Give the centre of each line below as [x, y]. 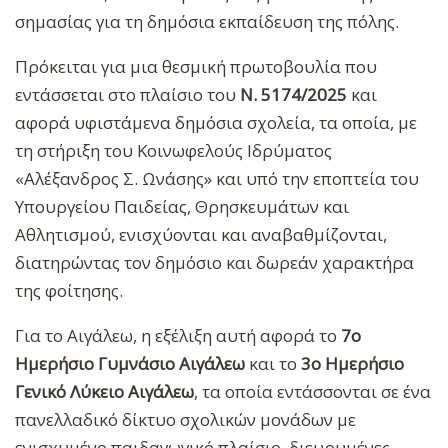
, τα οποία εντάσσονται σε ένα [312, 391]
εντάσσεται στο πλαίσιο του [127, 94]
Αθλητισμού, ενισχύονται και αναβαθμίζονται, [201, 234]
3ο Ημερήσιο [352, 363]
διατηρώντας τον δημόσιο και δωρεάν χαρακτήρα [214, 262]
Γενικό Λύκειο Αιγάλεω [104, 391]
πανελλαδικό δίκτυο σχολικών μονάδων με [185, 419]
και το [273, 363]
